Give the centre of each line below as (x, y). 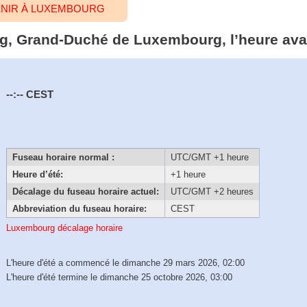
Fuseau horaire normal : (63, 158)
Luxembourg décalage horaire (65, 228)
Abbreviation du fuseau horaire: (79, 209)
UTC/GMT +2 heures (212, 192)
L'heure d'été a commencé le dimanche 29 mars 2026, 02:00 (126, 263)
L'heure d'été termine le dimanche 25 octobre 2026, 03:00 (120, 278)
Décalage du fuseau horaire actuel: (85, 192)
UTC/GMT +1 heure (209, 158)
